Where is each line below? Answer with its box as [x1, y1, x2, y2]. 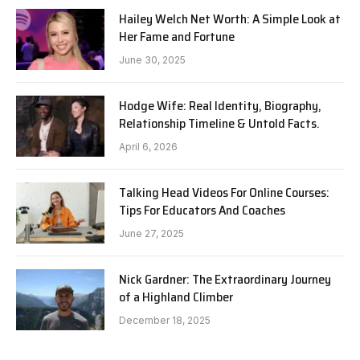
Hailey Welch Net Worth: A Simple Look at [119, 8, 341, 29]
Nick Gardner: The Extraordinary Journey [119, 268, 331, 289]
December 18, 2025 [119, 313, 211, 326]
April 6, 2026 [119, 140, 178, 153]
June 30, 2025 [119, 53, 186, 66]
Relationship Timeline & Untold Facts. [119, 112, 320, 133]
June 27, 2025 [119, 227, 184, 239]
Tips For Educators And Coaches [119, 199, 285, 220]
